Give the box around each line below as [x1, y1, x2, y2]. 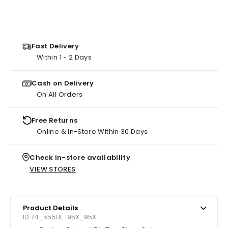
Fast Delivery [32, 41, 79, 51]
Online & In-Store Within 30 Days [37, 126, 148, 136]
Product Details [23, 203, 78, 213]
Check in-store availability [30, 152, 131, 162]
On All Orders [37, 89, 83, 99]
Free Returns [32, 115, 78, 125]
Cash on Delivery [32, 78, 94, 88]
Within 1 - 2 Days [37, 52, 92, 62]
